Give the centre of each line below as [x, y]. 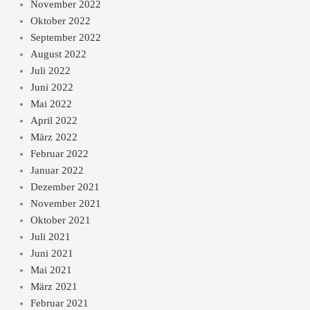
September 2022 [65, 38]
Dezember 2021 [65, 187]
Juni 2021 [52, 254]
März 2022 [54, 137]
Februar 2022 [59, 154]
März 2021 [54, 287]
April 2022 [54, 121]
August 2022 [58, 54]
